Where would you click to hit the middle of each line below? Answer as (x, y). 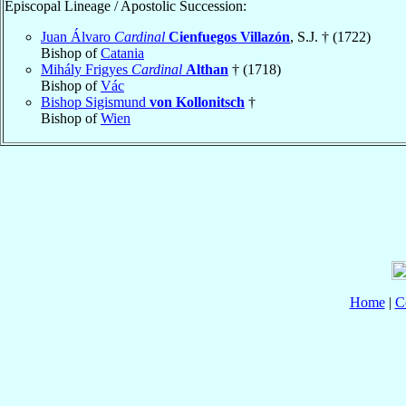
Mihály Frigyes (86, 69)
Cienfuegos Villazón (229, 36)
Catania (122, 53)
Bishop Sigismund (95, 101)
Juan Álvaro (77, 36)
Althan (207, 69)
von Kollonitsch (197, 101)
